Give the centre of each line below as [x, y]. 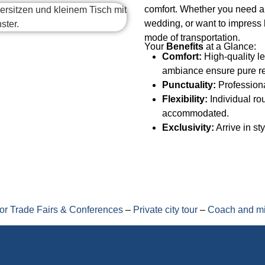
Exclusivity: [188, 128]
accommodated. [195, 114]
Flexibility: [185, 99]
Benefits [185, 47]
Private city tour [165, 210]
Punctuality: [189, 85]
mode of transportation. [192, 37]
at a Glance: [230, 47]
